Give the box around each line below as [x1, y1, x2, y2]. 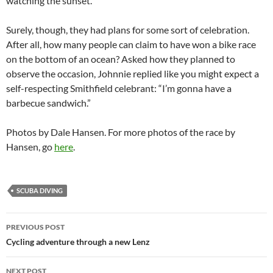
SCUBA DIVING [16, 186, 63, 194]
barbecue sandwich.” [6, 97, 91, 108]
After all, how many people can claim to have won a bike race [6, 38, 256, 50]
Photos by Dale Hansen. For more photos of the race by [6, 126, 235, 138]
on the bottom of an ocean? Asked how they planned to [6, 53, 235, 65]
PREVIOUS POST [6, 222, 65, 232]
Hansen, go [6, 141, 54, 152]
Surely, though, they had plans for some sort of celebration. [6, 24, 249, 35]
